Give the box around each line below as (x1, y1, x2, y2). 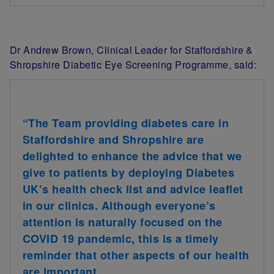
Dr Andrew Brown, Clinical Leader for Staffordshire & (10, 42, 253, 57)
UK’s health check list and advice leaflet (23, 180, 243, 197)
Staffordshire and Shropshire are (23, 131, 204, 147)
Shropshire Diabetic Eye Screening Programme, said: (10, 57, 257, 72)
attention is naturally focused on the (23, 213, 223, 230)
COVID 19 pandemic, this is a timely (23, 230, 219, 246)
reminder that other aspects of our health (23, 246, 250, 263)
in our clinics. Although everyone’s (23, 197, 216, 213)
